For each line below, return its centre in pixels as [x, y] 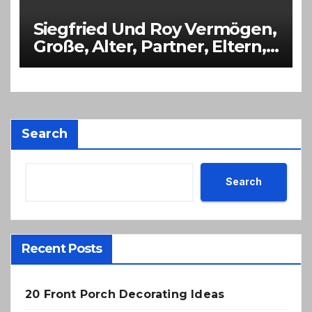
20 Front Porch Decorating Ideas [125, 294]
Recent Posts [62, 248]
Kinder [61, 64]
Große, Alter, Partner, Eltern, [149, 47]
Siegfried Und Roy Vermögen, [155, 29]
